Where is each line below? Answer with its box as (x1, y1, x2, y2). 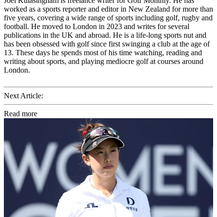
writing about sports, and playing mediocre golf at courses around (4, 57, 203, 65)
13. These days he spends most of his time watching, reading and (4, 48, 202, 57)
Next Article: (4, 91, 43, 100)
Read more (4, 109, 37, 118)
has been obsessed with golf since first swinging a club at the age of (4, 39, 210, 48)
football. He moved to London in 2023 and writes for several (4, 22, 189, 31)
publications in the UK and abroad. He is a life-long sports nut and (4, 31, 206, 39)
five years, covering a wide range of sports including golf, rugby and (4, 13, 213, 22)
